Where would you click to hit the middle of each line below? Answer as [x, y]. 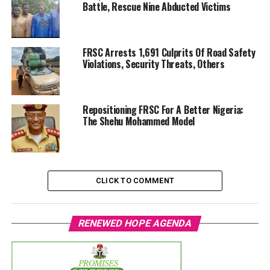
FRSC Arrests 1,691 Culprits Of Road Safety [169, 52]
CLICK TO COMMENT [135, 180]
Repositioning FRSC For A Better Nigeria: [163, 109]
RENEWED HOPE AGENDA [135, 223]
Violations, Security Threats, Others [153, 64]
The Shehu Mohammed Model [139, 121]
